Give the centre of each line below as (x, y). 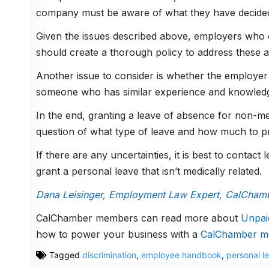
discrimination (109, 255)
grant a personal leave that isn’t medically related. (149, 171)
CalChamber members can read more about (138, 218)
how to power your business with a (118, 234)
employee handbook (181, 255)
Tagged (64, 255)
